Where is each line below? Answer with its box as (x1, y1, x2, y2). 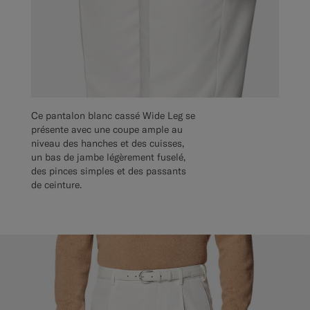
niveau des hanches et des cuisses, (31, 136, 184, 149)
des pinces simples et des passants (31, 164, 186, 177)
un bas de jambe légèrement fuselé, (31, 150, 185, 163)
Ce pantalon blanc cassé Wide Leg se (31, 109, 195, 122)
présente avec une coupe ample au (31, 122, 183, 136)
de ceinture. (31, 178, 82, 191)
